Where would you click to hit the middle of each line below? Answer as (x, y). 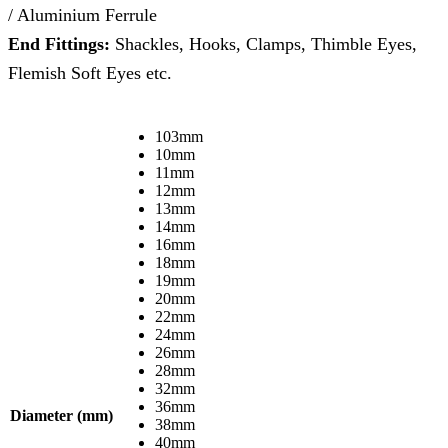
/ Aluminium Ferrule (82, 15)
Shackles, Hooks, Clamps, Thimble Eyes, (263, 44)
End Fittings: (59, 44)
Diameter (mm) (61, 416)
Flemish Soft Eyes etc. (90, 73)
